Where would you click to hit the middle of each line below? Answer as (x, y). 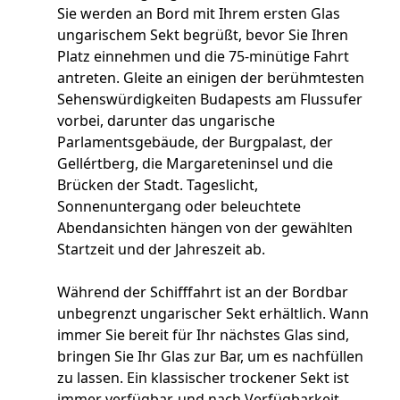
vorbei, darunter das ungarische (166, 120)
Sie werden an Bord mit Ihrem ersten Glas (199, 13)
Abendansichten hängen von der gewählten (205, 227)
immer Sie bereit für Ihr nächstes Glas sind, (203, 334)
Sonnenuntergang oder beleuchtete (179, 206)
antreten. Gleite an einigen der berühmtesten (211, 77)
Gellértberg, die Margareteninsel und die (195, 163)
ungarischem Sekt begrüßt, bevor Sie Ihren (203, 34)
